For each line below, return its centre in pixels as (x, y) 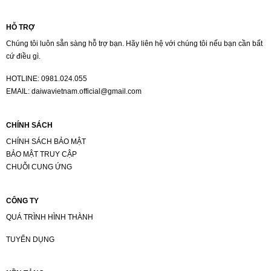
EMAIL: (18, 92)
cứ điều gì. (23, 57)
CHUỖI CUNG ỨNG (39, 167)
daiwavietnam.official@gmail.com (86, 92)
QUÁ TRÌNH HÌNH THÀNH (49, 217)
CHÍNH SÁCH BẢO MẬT (46, 142)
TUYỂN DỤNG (30, 240)
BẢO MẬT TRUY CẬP (41, 155)
